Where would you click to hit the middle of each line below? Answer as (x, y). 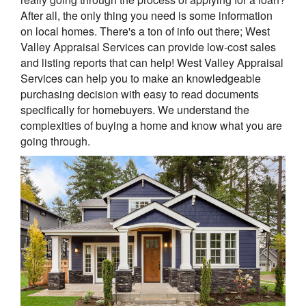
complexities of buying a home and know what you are (151, 126)
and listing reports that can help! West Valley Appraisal (152, 63)
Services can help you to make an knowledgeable (141, 79)
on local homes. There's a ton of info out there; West (145, 31)
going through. (55, 141)
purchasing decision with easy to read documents (140, 94)
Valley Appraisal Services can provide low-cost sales (148, 47)
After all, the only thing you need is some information (147, 16)
